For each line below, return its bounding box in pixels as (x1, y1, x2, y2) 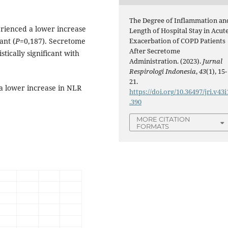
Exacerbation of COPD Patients (129, 36, 226, 46)
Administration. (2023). (129, 56, 203, 66)
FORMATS (136, 122, 169, 131)
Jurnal (203, 56, 223, 66)
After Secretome (129, 46, 181, 56)
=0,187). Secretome (20, 36, 85, 46)
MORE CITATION (136, 115, 191, 124)
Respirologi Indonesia (129, 67, 196, 76)
